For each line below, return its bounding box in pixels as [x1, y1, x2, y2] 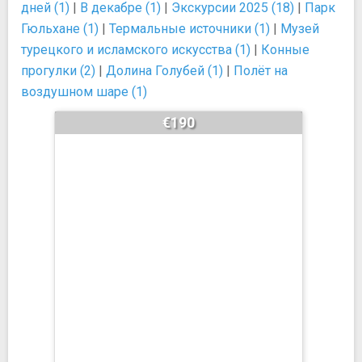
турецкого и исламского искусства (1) [21, 42, 250, 57]
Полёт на [234, 63, 288, 78]
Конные [261, 42, 309, 57]
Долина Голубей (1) [106, 63, 223, 78]
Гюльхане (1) [21, 21, 99, 36]
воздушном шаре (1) [21, 84, 147, 99]
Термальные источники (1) [109, 21, 270, 36]
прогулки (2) [21, 63, 95, 78]
